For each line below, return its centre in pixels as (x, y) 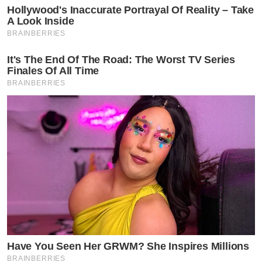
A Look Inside (41, 21)
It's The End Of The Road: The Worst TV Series (121, 59)
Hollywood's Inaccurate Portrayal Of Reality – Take (130, 10)
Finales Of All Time (53, 70)
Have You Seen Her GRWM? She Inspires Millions (128, 246)
